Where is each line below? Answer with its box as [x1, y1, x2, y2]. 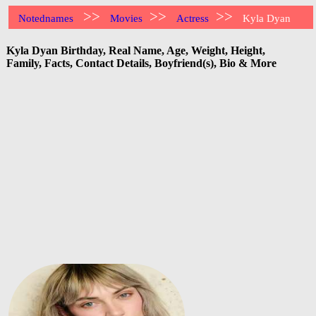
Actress [176, 13, 209, 24]
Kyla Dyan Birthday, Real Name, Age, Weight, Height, [6, 44, 265, 56]
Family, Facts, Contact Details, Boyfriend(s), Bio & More [6, 56, 276, 69]
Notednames [18, 13, 74, 24]
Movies [110, 13, 143, 24]
